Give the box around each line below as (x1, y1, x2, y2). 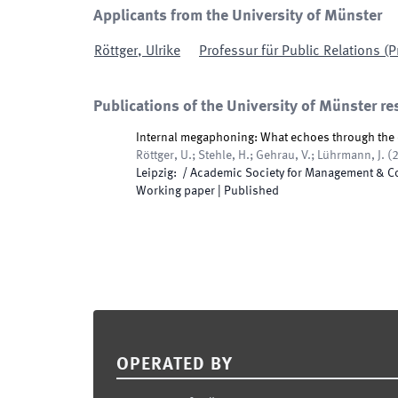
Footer (92, 314, 136, 330)
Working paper (136, 185, 215, 197)
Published (224, 185, 279, 197)
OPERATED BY (116, 356, 233, 374)
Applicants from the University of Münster (93, 8, 382, 24)
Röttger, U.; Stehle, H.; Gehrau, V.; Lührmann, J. (136, 149, 385, 162)
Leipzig (136, 167, 173, 179)
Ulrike (146, 44, 180, 59)
